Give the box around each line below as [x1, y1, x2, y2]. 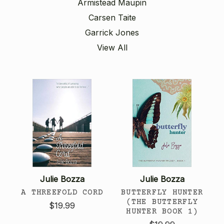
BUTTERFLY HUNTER [121, 187, 203, 197]
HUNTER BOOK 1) [126, 206, 198, 216]
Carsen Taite [88, 12, 136, 22]
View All [96, 42, 127, 52]
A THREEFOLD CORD [21, 187, 103, 197]
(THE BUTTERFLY [126, 197, 198, 206]
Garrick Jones [85, 27, 139, 37]
